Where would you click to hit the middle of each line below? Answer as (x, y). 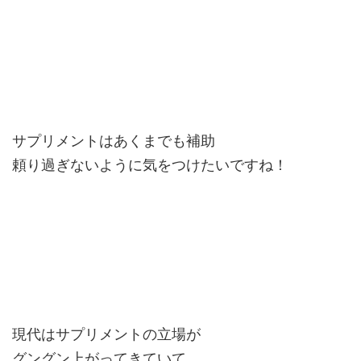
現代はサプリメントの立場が (106, 334)
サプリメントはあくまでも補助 (114, 141)
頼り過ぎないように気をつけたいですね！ (150, 165)
